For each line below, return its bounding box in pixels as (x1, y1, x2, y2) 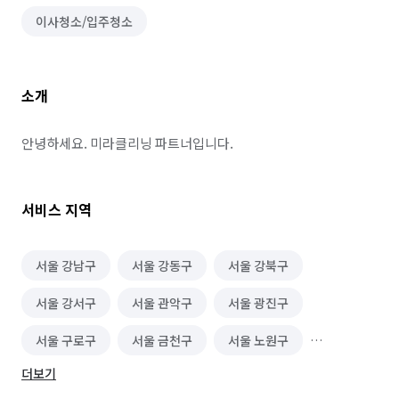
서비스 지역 (21, 199, 92, 220)
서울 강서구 (36, 294, 96, 312)
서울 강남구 (36, 256, 96, 274)
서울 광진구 (228, 294, 289, 312)
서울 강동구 (132, 256, 192, 274)
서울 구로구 (36, 331, 96, 349)
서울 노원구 (228, 331, 289, 349)
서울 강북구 (228, 256, 289, 274)
